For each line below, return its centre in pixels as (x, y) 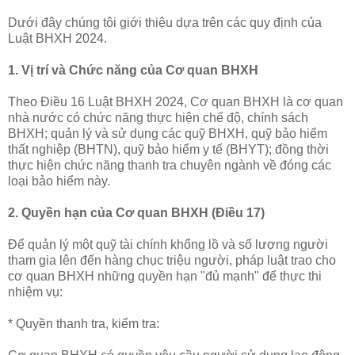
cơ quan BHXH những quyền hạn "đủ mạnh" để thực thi (165, 276)
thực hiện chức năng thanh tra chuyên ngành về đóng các (170, 165)
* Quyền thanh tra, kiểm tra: (85, 323)
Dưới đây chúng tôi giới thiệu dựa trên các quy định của (165, 22)
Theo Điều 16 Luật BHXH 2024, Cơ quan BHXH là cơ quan (176, 101)
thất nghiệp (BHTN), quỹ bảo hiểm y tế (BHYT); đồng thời (168, 149)
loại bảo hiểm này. (59, 181)
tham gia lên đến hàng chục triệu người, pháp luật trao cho (172, 260)
